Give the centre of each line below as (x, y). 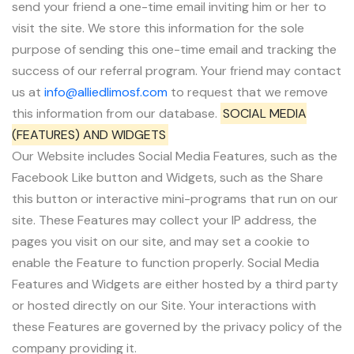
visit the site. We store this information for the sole (158, 28)
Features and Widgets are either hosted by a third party (175, 284)
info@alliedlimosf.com (106, 92)
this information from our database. (116, 113)
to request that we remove (248, 92)
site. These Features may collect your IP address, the (164, 220)
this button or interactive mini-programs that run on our (175, 198)
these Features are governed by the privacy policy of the (177, 326)
